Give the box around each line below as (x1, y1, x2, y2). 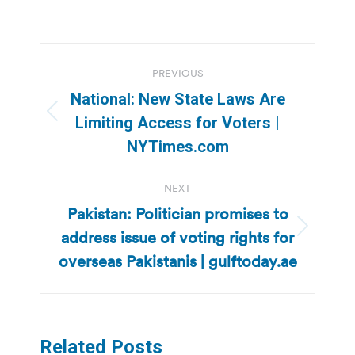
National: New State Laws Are (70, 89, 285, 109)
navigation (39, 78, 167, 110)
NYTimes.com (126, 136, 229, 156)
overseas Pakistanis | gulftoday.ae (58, 250, 297, 272)
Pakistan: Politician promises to (67, 203, 288, 224)
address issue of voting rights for (61, 227, 294, 248)
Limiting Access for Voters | (75, 113, 280, 132)
